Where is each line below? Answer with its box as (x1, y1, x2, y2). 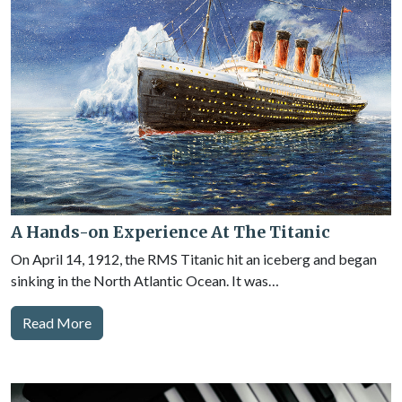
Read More (22, 314, 92, 331)
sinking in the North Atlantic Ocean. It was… (11, 272, 279, 289)
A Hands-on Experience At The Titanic (11, 222, 330, 242)
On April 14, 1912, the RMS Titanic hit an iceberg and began (11, 250, 377, 267)
